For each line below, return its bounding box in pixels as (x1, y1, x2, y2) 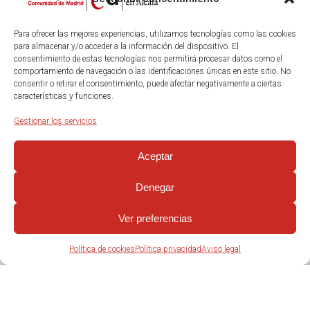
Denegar (136, 181, 174, 193)
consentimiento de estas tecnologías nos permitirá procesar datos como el (14, 54, 282, 64)
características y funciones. (14, 91, 113, 101)
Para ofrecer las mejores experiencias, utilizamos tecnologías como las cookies (14, 29, 296, 39)
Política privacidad (135, 244, 201, 254)
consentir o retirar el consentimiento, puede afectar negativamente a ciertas (14, 79, 282, 89)
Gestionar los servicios (14, 116, 97, 126)
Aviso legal (201, 244, 241, 254)
